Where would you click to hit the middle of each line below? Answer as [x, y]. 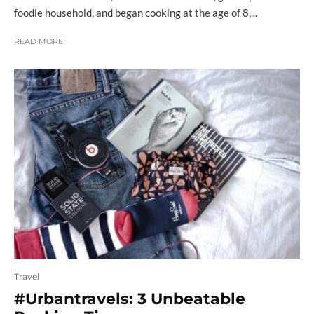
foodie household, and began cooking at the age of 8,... [136, 12]
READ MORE [39, 41]
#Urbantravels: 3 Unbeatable [130, 299]
